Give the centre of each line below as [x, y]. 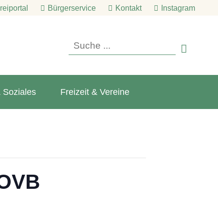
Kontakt [128, 8]
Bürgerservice [72, 8]
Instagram [178, 8]
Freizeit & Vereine [95, 92]
